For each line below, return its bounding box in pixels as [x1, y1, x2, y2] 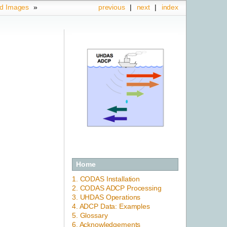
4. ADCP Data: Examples [72, 202, 150, 211]
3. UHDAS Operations [72, 193, 141, 202]
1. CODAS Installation [72, 175, 140, 183]
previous [98, 3, 125, 11]
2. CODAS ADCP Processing [72, 184, 162, 193]
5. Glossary [72, 211, 108, 220]
